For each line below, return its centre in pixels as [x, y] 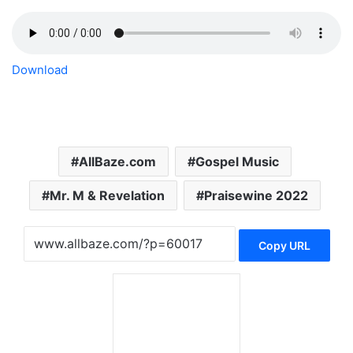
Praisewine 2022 [256, 196]
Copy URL [284, 245]
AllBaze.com [117, 162]
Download [40, 70]
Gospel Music [237, 162]
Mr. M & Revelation [107, 196]
